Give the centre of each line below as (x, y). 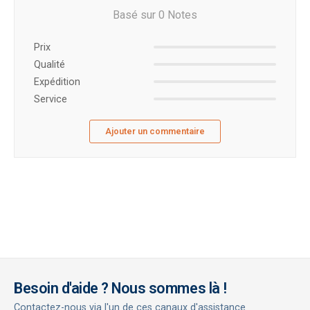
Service (51, 99)
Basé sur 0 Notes (155, 15)
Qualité (49, 64)
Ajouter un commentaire (155, 131)
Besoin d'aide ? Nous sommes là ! (120, 289)
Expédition (57, 82)
